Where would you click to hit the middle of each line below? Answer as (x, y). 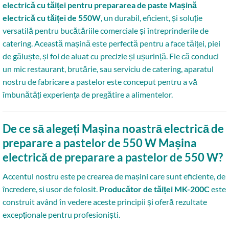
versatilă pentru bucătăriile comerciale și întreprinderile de (106, 30)
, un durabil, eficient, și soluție (152, 18)
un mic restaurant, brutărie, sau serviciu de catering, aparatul (108, 69)
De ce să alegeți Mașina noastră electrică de (113, 129)
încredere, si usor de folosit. (51, 189)
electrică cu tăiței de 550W (52, 18)
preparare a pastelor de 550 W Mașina (100, 143)
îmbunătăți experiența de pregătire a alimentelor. (88, 94)
